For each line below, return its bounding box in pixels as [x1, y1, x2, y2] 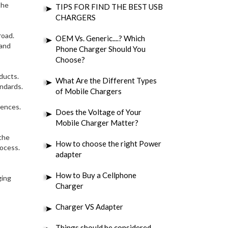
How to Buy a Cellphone [55, 170, 136, 180]
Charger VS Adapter [55, 202, 123, 211]
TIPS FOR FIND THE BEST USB [55, 2, 163, 11]
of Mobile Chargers [55, 87, 122, 96]
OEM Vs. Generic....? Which [55, 34, 145, 43]
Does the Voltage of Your [55, 107, 141, 117]
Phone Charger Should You [55, 44, 146, 53]
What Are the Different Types [55, 76, 157, 85]
